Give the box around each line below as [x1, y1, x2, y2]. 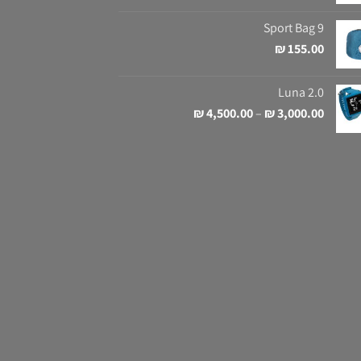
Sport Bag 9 [263, 19, 324, 36]
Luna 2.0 [278, 83, 324, 101]
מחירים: [156, 120, 194, 138]
